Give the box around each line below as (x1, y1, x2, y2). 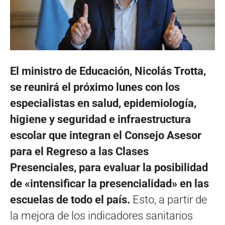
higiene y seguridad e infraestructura (10, 113, 191, 126)
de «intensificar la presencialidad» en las (10, 177, 209, 190)
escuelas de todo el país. (10, 193, 133, 206)
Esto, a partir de (133, 193, 207, 206)
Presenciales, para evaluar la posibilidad (10, 161, 208, 174)
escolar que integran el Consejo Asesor (10, 129, 201, 142)
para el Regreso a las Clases (10, 145, 149, 158)
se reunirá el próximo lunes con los (10, 80, 180, 93)
